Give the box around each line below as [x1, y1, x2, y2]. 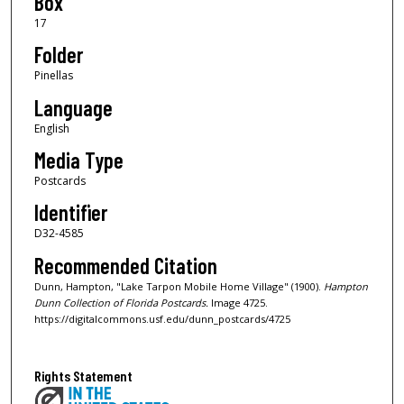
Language [33, 94, 113, 121]
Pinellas [33, 68, 73, 84]
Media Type [33, 146, 124, 173]
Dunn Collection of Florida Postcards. [33, 295, 208, 309]
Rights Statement [34, 366, 133, 384]
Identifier [33, 199, 107, 226]
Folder [33, 41, 83, 69]
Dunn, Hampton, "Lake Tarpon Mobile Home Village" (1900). [33, 279, 324, 293]
